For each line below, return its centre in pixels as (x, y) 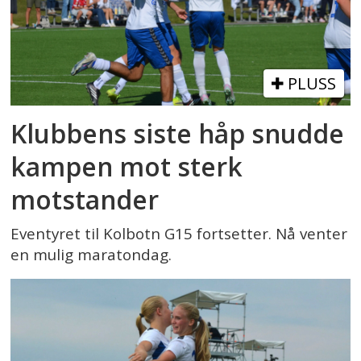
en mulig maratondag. (91, 254)
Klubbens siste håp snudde (178, 133)
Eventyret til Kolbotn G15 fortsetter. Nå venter (179, 233)
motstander (85, 199)
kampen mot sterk (127, 166)
